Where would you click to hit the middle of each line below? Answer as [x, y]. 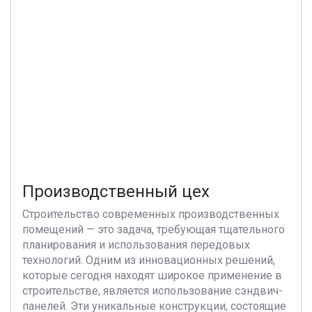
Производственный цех [116, 192]
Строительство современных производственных [151, 214]
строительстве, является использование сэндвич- [153, 291]
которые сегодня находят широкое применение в [152, 275]
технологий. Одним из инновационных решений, [149, 260]
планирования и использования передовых [136, 245]
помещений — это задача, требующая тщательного [154, 229]
